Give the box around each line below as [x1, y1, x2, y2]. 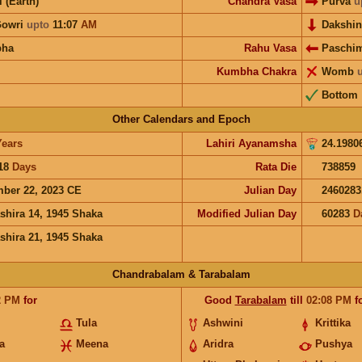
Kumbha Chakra [216, 65, 297, 78]
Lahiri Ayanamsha [205, 137, 297, 149]
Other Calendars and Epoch [112, 112, 250, 125]
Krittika [315, 316, 351, 329]
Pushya [315, 337, 353, 350]
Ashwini [202, 316, 243, 329]
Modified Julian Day [196, 207, 297, 220]
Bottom [321, 88, 358, 101]
